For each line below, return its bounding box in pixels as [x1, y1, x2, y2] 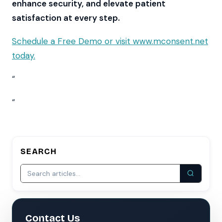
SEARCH [20, 146, 57, 156]
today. [12, 50, 35, 61]
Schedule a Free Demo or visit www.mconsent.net [12, 35, 208, 47]
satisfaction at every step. [12, 12, 120, 23]
